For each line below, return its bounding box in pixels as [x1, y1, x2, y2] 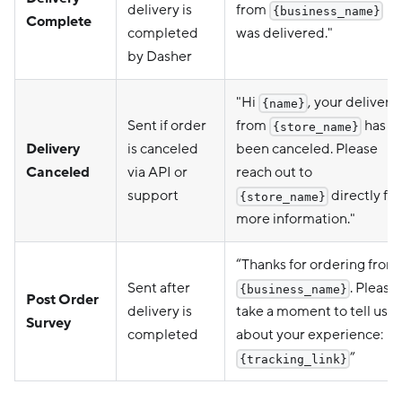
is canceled [127, 139, 198, 158]
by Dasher [127, 47, 192, 66]
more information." [236, 209, 355, 228]
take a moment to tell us [236, 301, 388, 320]
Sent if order [127, 116, 206, 135]
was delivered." [236, 23, 333, 42]
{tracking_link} [239, 352, 347, 366]
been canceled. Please [236, 139, 378, 158]
